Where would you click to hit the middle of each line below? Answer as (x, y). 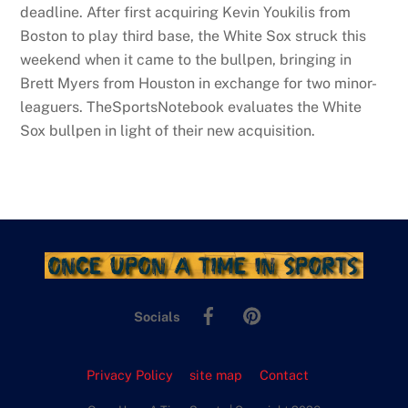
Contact (284, 374)
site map (216, 374)
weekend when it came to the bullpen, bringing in (186, 60)
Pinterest (298, 304)
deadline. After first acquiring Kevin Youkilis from (186, 13)
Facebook (256, 304)
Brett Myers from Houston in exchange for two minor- (199, 84)
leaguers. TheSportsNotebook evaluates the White (191, 107)
